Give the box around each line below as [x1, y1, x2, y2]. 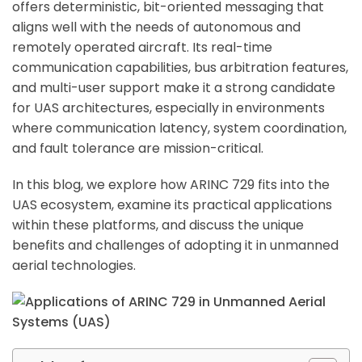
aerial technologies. [12, 256, 136, 276]
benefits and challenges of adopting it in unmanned [12, 236, 339, 255]
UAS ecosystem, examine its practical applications [12, 196, 332, 215]
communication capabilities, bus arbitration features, [12, 58, 348, 78]
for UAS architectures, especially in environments [12, 99, 325, 118]
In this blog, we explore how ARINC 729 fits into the [12, 175, 330, 195]
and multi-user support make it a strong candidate [12, 78, 335, 98]
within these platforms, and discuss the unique [12, 216, 304, 235]
